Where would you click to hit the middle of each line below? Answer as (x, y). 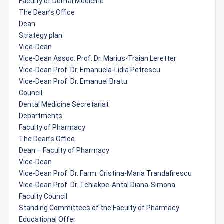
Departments (40, 116)
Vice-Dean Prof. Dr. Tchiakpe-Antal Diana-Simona (97, 185)
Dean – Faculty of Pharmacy (64, 150)
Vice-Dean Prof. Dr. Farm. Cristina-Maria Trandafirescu (105, 173)
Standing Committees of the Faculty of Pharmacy (99, 208)
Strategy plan (40, 35)
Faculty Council (43, 196)
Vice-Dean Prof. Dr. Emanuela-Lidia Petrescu (89, 70)
